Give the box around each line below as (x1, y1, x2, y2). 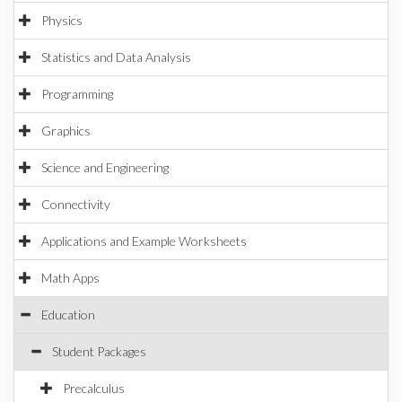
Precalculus (63, 380, 125, 396)
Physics (41, 13, 83, 28)
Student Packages (52, 344, 146, 359)
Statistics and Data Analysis (41, 49, 191, 65)
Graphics (41, 123, 91, 138)
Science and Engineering (41, 160, 169, 175)
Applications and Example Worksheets (41, 233, 247, 249)
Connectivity (41, 197, 110, 212)
